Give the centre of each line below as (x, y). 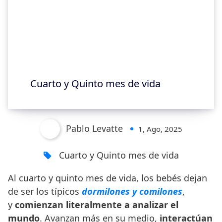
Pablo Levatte (94, 129)
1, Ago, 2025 (160, 129)
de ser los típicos (45, 191)
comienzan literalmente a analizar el (97, 204)
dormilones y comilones (132, 191)
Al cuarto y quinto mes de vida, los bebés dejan (108, 178)
